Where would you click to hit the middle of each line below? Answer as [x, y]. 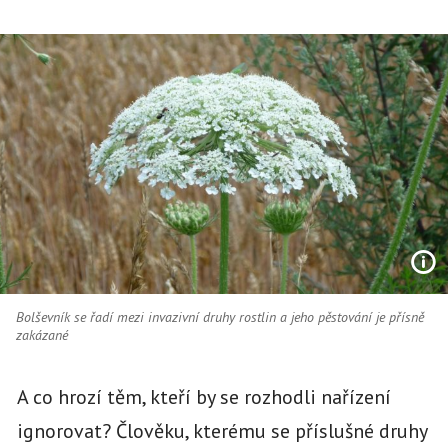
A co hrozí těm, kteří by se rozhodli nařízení [203, 396]
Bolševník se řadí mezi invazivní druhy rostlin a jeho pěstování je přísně [219, 316]
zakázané [41, 334]
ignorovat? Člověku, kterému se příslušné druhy [221, 430]
